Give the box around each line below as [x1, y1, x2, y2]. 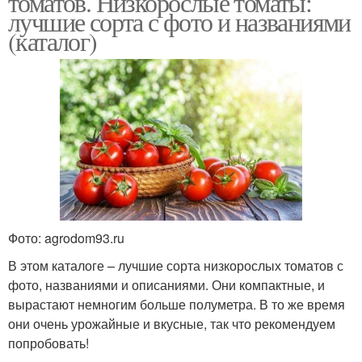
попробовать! [8, 334, 89, 353]
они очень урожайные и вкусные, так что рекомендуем [8, 314, 335, 334]
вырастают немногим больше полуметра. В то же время [8, 295, 345, 314]
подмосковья [229, 74, 306, 90]
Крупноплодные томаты [198, 151, 337, 167]
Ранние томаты [51, 64, 138, 80]
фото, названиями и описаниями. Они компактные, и [8, 276, 325, 295]
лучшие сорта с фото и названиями [8, 4, 351, 39]
